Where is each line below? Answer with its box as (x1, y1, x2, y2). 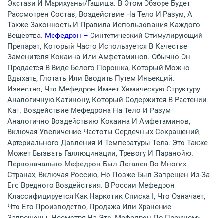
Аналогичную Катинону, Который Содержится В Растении (7, 95, 207, 105)
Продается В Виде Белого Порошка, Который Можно (7, 63, 190, 73)
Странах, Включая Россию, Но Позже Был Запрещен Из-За (7, 170, 210, 180)
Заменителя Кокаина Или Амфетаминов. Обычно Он (7, 53, 190, 62)
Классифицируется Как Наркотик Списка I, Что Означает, (7, 192, 205, 201)
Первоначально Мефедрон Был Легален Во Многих (7, 160, 186, 169)
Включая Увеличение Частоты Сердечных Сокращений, (7, 127, 200, 137)
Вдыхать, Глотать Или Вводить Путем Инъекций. (7, 74, 175, 83)
